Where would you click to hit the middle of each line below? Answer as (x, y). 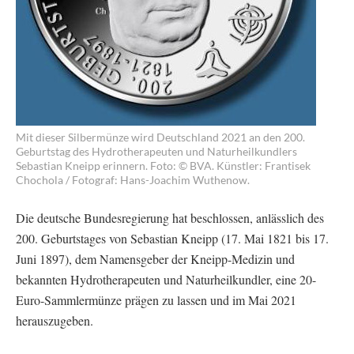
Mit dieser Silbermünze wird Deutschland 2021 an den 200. (160, 137)
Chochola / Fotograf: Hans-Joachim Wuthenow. (133, 179)
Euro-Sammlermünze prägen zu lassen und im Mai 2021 (156, 299)
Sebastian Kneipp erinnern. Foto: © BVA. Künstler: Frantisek (163, 165)
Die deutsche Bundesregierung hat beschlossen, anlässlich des (170, 217)
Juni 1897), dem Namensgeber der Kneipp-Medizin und (155, 258)
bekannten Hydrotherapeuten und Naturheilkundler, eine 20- (166, 279)
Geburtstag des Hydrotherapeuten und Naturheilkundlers (156, 151)
